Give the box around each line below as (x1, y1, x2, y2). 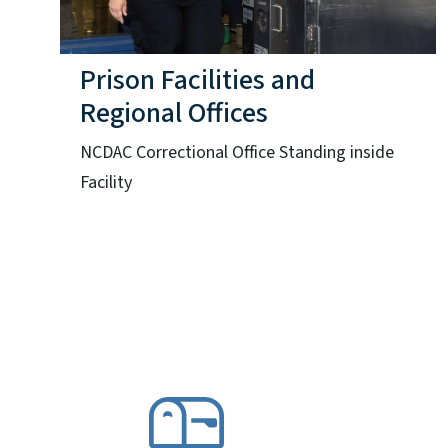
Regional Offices (80, 92, 268, 133)
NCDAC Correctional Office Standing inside (80, 139, 394, 165)
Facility (80, 169, 132, 195)
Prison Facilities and (80, 59, 315, 100)
